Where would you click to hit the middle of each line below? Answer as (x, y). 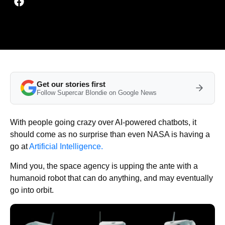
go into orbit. (32, 190)
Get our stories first (71, 84)
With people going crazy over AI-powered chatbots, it (103, 122)
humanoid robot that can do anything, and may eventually (111, 178)
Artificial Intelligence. (66, 146)
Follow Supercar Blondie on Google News (97, 92)
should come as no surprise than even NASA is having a (110, 134)
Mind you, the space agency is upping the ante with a (104, 166)
